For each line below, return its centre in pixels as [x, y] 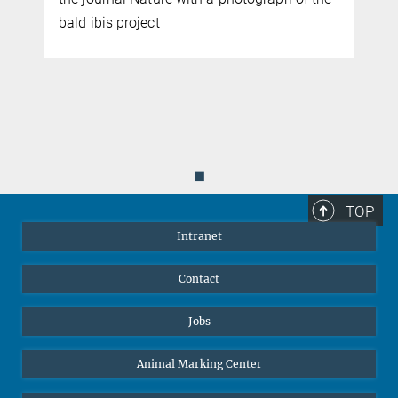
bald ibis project [109, 22]
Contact [199, 278]
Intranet [199, 235]
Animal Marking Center [199, 363]
